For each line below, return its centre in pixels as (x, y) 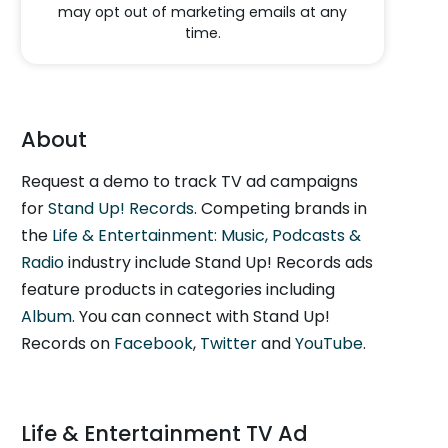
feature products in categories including (178, 289)
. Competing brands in (281, 208)
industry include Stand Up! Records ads (219, 262)
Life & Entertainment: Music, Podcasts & (207, 235)
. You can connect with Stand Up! (201, 316)
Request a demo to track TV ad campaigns (190, 181)
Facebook (154, 343)
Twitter (229, 343)
